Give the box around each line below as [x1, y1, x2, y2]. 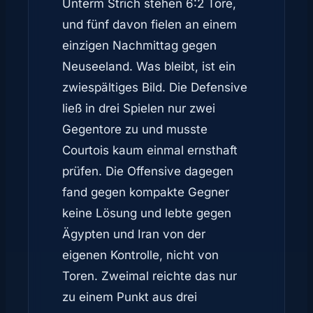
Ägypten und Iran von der [62, 227, 205, 241]
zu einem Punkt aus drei [62, 290, 197, 304]
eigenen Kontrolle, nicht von [62, 248, 219, 262]
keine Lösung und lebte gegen [62, 206, 231, 220]
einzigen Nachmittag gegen [62, 38, 217, 52]
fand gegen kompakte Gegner [62, 185, 229, 199]
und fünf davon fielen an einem [62, 17, 237, 31]
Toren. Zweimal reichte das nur [62, 269, 237, 283]
